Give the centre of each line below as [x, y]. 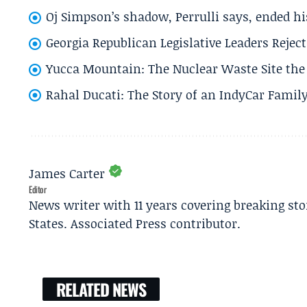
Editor [38, 189]
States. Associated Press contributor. [135, 224]
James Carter [67, 174]
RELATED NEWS [101, 290]
